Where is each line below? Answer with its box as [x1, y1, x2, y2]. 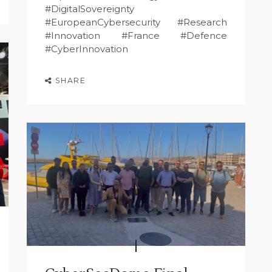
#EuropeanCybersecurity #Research [45, 16, 227, 28]
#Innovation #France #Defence [45, 29, 227, 41]
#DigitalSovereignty [45, 2, 134, 15]
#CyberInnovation [45, 42, 128, 55]
